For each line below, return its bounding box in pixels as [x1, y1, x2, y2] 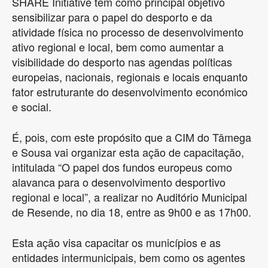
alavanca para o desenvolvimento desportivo [12, 173, 226, 190]
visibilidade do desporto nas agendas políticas [12, 53, 232, 69]
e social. [12, 98, 51, 114]
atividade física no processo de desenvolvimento [12, 23, 243, 39]
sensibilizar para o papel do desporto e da [12, 8, 212, 25]
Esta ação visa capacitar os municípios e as [12, 234, 221, 250]
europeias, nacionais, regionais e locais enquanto [12, 68, 248, 84]
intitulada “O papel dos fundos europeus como [12, 159, 232, 175]
